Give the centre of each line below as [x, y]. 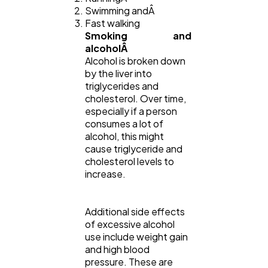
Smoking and [138, 35]
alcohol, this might [124, 136]
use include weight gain [136, 236]
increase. [105, 173]
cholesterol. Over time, [135, 98]
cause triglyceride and [134, 148]
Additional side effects [135, 211]
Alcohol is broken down [135, 60]
